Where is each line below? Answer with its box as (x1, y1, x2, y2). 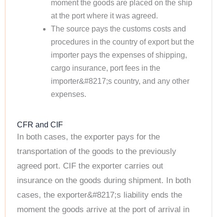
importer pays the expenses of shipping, (50, 51, 187, 60)
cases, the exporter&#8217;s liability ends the (17, 190, 182, 200)
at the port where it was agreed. (50, 12, 158, 20)
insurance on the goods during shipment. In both (17, 176, 191, 186)
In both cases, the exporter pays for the (17, 132, 160, 142)
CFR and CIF (17, 121, 63, 129)
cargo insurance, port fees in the (50, 64, 160, 73)
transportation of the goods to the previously (17, 147, 176, 156)
